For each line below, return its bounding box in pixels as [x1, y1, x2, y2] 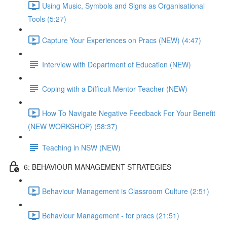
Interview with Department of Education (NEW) [42, 59, 191, 69]
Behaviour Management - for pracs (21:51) [42, 210, 179, 220]
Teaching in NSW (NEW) [42, 142, 121, 153]
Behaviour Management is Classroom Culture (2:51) [42, 185, 209, 196]
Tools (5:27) [28, 14, 66, 24]
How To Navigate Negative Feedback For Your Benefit [42, 107, 215, 118]
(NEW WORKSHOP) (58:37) [28, 121, 118, 131]
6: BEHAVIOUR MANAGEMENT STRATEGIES [24, 161, 171, 172]
